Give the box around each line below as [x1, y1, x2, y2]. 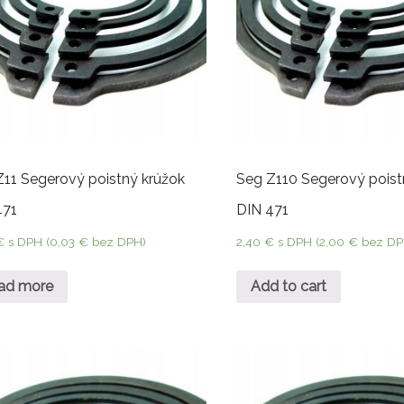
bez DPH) [88, 234, 147, 249]
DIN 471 [236, 200, 289, 218]
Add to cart [251, 278, 327, 296]
